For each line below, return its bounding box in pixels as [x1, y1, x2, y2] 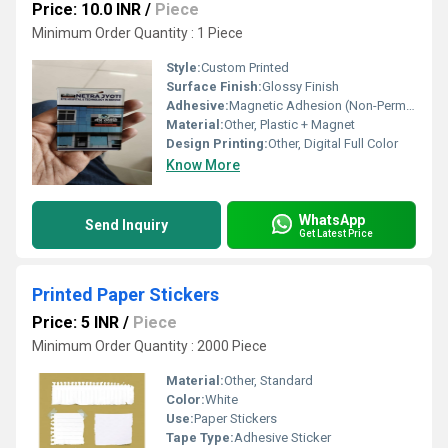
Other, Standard [224, 373, 313, 388]
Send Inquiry [85, 217, 168, 233]
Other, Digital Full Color [268, 136, 398, 151]
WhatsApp [299, 211, 365, 228]
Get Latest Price [299, 227, 373, 239]
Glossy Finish [262, 79, 339, 94]
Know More [166, 157, 240, 173]
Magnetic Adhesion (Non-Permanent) [229, 98, 406, 113]
